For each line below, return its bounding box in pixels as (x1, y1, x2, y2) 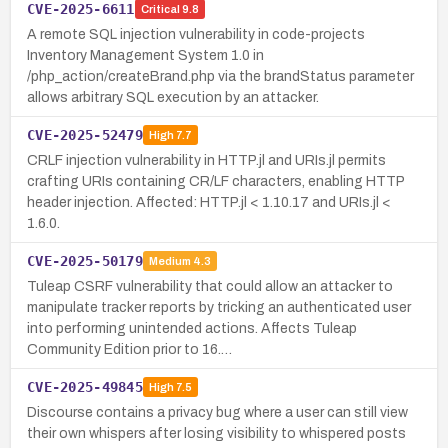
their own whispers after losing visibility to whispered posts (27, 425, 406, 441)
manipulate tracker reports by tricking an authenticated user (27, 299, 411, 315)
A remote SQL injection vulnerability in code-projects (27, 26, 365, 42)
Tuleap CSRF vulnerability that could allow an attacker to (27, 278, 393, 294)
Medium (148, 255, 191, 268)
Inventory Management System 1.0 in (27, 47, 264, 63)
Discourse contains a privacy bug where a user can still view (27, 404, 408, 420)
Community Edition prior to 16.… (27, 341, 232, 357)
